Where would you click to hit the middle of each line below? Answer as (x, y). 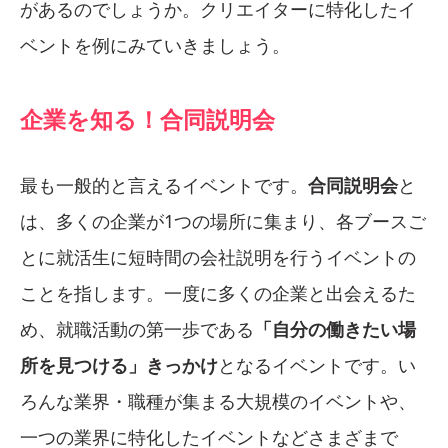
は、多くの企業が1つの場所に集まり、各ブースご (223, 220)
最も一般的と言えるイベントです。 (164, 184)
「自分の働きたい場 (335, 328)
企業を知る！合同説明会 (147, 118)
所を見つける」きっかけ (119, 364)
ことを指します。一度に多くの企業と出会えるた (218, 292)
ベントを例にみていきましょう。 (155, 44)
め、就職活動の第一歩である (137, 328)
